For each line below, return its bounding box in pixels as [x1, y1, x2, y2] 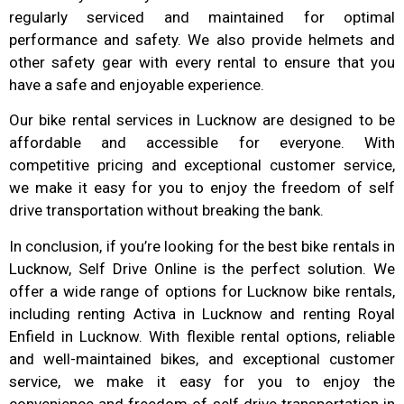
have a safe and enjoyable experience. [9, 75, 264, 94]
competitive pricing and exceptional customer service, [9, 156, 395, 175]
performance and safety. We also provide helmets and [9, 30, 395, 49]
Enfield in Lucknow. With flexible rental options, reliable [9, 326, 395, 345]
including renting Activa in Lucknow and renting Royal [9, 304, 395, 323]
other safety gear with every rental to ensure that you [9, 52, 395, 71]
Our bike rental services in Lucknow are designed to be [9, 111, 395, 130]
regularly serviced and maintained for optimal [9, 7, 395, 26]
